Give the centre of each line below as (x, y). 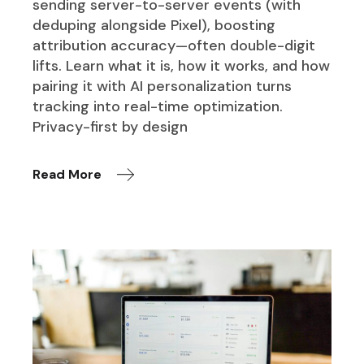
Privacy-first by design (110, 126)
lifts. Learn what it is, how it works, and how (182, 65)
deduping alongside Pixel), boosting (154, 25)
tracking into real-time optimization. (158, 106)
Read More (67, 174)
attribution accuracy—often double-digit (174, 45)
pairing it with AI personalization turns (162, 86)
